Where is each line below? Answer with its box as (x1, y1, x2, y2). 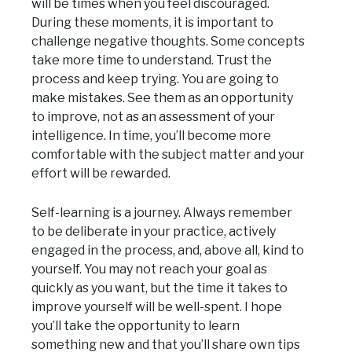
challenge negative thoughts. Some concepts (31, 34, 305, 49)
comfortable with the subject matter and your (31, 147, 305, 163)
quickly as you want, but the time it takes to (31, 280, 288, 296)
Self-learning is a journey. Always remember (31, 205, 292, 221)
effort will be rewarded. (31, 166, 170, 181)
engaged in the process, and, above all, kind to (31, 243, 304, 258)
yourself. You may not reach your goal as (31, 262, 267, 277)
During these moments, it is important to (31, 15, 273, 31)
